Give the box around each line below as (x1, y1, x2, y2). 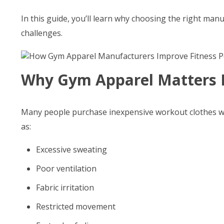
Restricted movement (36, 201, 115, 212)
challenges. (21, 27, 62, 38)
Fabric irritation (36, 182, 94, 193)
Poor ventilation (36, 163, 96, 174)
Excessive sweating (36, 144, 107, 155)
